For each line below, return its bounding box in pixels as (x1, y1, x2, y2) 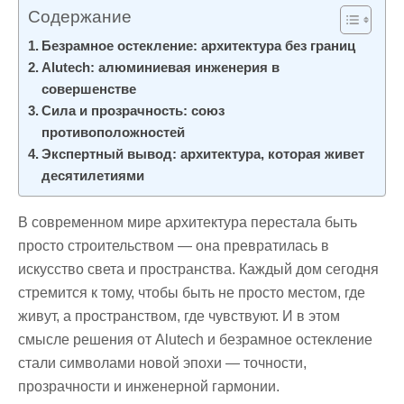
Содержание (28, 7, 132, 27)
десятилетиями (41, 168, 145, 184)
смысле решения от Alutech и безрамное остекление (18, 332, 372, 348)
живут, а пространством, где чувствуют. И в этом (18, 308, 340, 325)
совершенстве (41, 81, 137, 97)
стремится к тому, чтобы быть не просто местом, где (18, 285, 365, 301)
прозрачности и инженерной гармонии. (18, 379, 280, 395)
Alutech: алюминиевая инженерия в (41, 60, 280, 76)
